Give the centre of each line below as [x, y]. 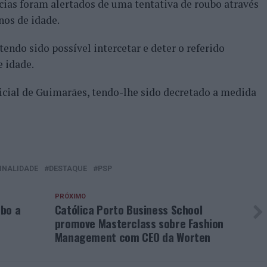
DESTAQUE [68, 168]
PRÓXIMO [70, 196]
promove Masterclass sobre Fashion [139, 223]
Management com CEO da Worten [133, 237]
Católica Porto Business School [128, 209]
